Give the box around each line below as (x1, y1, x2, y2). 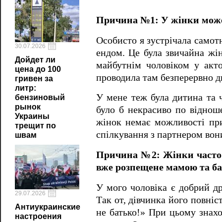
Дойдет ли (15, 55, 55, 64)
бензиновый (15, 93, 65, 102)
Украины (15, 112, 50, 120)
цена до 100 (15, 65, 61, 73)
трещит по (15, 121, 56, 130)
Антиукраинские (15, 203, 80, 211)
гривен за (15, 74, 53, 83)
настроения (15, 212, 61, 221)
